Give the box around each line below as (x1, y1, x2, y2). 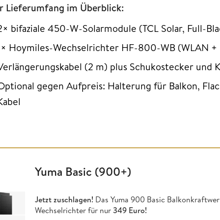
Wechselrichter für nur (34, 205, 113, 216)
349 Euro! (112, 205, 147, 216)
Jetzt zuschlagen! (34, 194, 95, 205)
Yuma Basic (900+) (34, 163, 131, 180)
